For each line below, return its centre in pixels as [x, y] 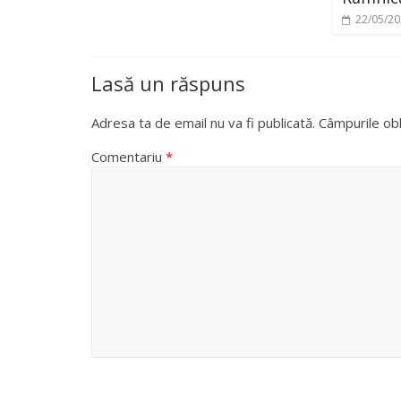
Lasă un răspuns [168, 83]
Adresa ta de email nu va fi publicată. [203, 122]
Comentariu [128, 156]
